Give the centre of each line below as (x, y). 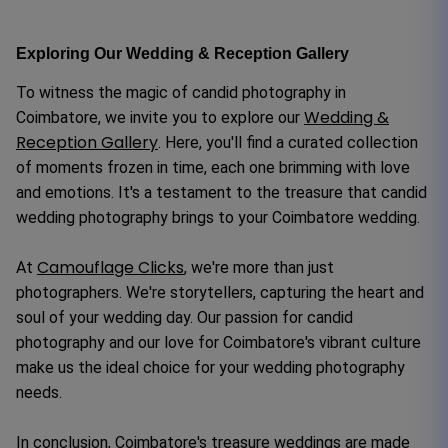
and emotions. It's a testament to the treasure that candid (221, 192)
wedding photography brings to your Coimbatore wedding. (218, 217)
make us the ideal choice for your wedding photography (210, 367)
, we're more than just (259, 267)
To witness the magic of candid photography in (181, 92)
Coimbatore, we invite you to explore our (158, 117)
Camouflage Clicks (110, 267)
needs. (39, 392)
